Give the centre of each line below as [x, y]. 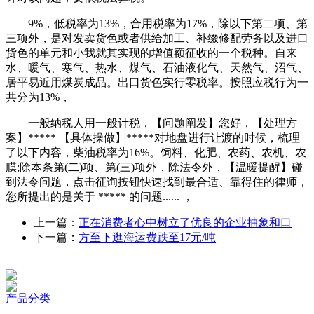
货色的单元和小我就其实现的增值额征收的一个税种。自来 [151, 53]
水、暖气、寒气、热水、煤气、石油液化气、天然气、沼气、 [157, 68]
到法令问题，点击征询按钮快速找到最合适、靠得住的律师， [157, 182]
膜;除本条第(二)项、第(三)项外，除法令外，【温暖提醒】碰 [154, 167]
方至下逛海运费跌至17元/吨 [147, 237]
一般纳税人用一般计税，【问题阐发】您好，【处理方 [151, 123]
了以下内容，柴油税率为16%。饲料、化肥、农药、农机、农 [156, 152]
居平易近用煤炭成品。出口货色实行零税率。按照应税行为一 [157, 82]
